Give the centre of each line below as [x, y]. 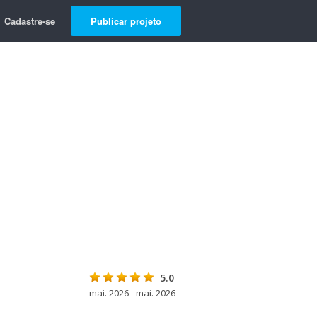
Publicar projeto [126, 21]
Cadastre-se [30, 21]
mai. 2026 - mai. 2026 [132, 293]
